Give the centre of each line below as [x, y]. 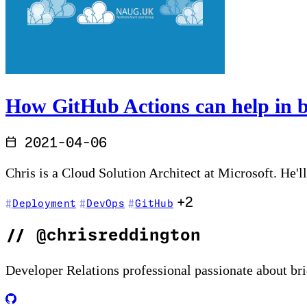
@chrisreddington [113, 236]
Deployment [45, 204]
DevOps [106, 204]
